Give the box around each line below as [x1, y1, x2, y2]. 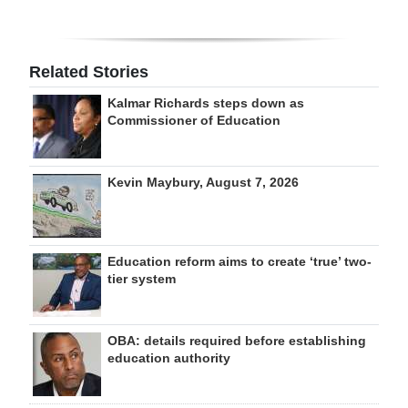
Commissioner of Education [107, 113, 280, 127]
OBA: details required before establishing [107, 333, 366, 348]
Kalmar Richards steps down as [107, 96, 304, 110]
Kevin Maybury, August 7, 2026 [107, 175, 299, 189]
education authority [107, 351, 230, 365]
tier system [107, 271, 176, 286]
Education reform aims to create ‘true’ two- [107, 254, 372, 269]
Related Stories [29, 63, 148, 81]
